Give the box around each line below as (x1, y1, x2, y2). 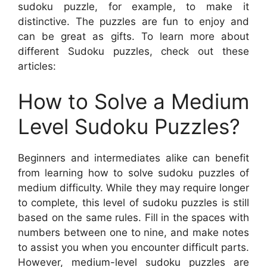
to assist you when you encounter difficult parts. (18, 241, 249, 254)
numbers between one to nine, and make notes (18, 226, 249, 239)
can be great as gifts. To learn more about (18, 30, 249, 42)
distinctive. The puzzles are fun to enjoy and (18, 15, 249, 27)
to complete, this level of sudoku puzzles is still (18, 197, 249, 209)
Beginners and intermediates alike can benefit (18, 152, 249, 164)
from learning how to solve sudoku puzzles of (18, 167, 249, 179)
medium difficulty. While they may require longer (18, 182, 249, 194)
